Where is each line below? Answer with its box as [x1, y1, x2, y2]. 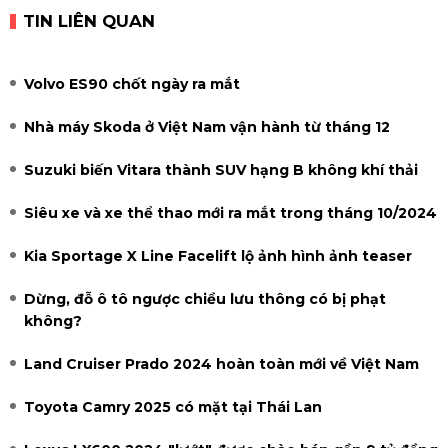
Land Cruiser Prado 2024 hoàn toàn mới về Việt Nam [24, 355, 419, 374]
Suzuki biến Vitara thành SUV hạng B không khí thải [24, 161, 418, 180]
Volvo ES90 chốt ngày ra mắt [24, 75, 240, 94]
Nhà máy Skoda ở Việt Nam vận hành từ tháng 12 [24, 118, 390, 137]
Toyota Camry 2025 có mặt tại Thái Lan [24, 398, 322, 417]
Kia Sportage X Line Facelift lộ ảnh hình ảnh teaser [24, 247, 412, 266]
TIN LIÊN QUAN [23, 11, 156, 32]
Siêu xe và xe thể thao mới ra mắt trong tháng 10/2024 [24, 204, 437, 223]
